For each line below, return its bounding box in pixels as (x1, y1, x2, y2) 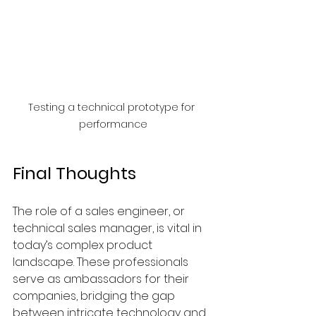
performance (78, 116, 147, 131)
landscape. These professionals (13, 253, 191, 270)
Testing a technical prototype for (28, 99, 197, 114)
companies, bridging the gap (13, 287, 178, 304)
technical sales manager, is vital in (13, 219, 205, 236)
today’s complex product (13, 236, 155, 253)
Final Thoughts (13, 161, 136, 185)
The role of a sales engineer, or (13, 202, 188, 219)
